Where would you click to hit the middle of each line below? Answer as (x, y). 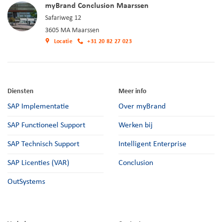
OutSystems (26, 182)
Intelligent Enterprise (152, 144)
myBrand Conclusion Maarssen (97, 6)
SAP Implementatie (38, 107)
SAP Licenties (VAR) (38, 163)
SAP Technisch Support (43, 144)
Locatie (63, 42)
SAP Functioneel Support (46, 126)
